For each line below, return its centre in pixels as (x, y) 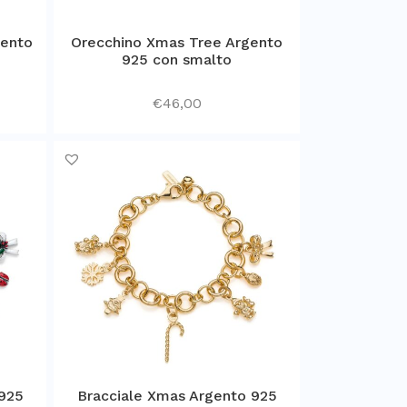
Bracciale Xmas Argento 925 (177, 395)
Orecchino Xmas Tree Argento (177, 42)
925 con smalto (177, 59)
